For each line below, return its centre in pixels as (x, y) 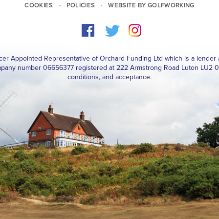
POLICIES (81, 6)
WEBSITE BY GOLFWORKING (151, 6)
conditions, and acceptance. (109, 77)
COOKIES (39, 6)
